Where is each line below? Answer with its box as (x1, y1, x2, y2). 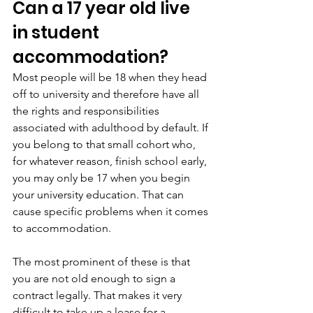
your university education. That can (13, 188, 187, 201)
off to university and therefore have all (13, 87, 202, 101)
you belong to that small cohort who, (13, 138, 198, 151)
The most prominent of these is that (13, 255, 193, 268)
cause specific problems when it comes (13, 205, 211, 218)
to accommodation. (13, 221, 111, 235)
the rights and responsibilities (13, 104, 162, 117)
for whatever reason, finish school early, (13, 154, 210, 168)
